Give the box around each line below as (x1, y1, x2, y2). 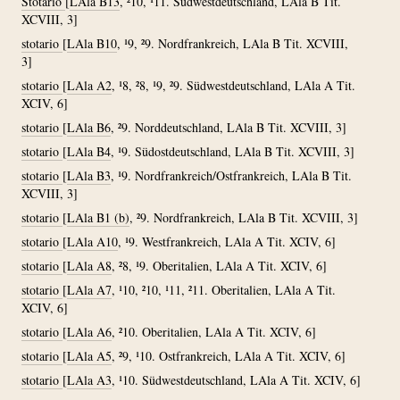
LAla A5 (67, 347, 112, 364)
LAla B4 (67, 143, 111, 160)
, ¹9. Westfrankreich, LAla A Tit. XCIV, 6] (118, 233, 336, 250)
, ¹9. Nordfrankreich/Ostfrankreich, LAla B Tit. (111, 167, 352, 184)
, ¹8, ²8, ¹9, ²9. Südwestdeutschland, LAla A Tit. (112, 77, 355, 94)
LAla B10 (67, 35, 117, 52)
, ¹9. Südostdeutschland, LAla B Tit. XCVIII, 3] (111, 143, 354, 160)
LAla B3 (67, 167, 111, 184)
